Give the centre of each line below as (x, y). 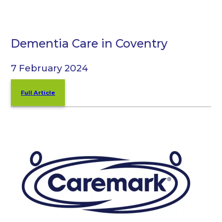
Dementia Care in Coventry (89, 43)
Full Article (38, 93)
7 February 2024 (50, 68)
